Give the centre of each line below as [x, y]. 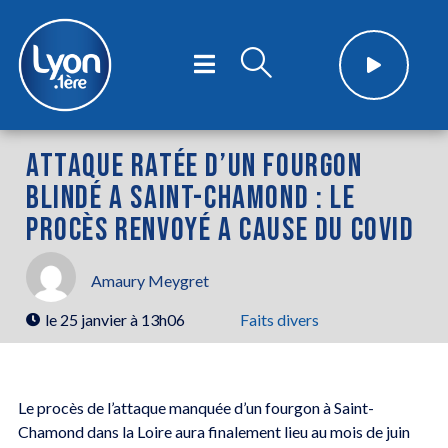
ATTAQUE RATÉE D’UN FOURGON [194, 166]
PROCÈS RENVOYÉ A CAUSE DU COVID [220, 230]
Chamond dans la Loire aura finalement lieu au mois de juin [213, 431]
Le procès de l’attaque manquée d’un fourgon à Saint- [195, 407]
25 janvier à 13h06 [122, 319]
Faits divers [279, 319]
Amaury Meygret [150, 281]
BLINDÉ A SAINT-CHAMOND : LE [191, 198]
